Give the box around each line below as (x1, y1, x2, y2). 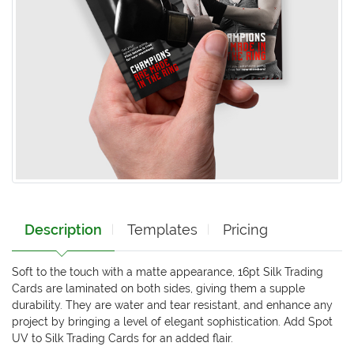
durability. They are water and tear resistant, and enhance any (12, 298, 333, 311)
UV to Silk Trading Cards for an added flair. (12, 331, 233, 345)
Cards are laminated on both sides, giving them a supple (12, 281, 305, 295)
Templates (127, 220, 198, 238)
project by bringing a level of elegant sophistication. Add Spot (12, 314, 333, 328)
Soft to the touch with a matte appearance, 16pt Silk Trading (12, 265, 323, 278)
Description (24, 220, 102, 238)
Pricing (223, 220, 268, 238)
